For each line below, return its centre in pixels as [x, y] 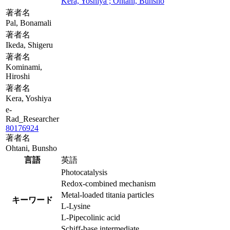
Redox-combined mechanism [108, 183]
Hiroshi [18, 76]
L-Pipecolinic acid [91, 217]
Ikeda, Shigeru [29, 45]
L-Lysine [76, 206]
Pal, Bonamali [28, 23]
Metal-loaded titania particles [108, 195]
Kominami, [24, 67]
